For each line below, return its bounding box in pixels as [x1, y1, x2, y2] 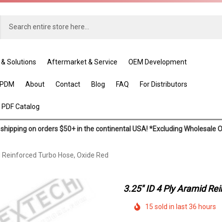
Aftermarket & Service [47, 58, 118, 66]
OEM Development [128, 58, 187, 66]
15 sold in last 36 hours [145, 203, 216, 211]
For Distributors [140, 80, 188, 89]
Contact [55, 80, 81, 89]
